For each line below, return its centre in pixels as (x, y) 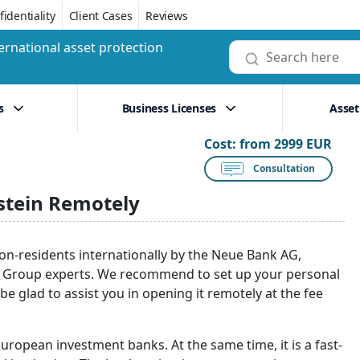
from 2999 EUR (286, 144)
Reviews (167, 15)
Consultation (284, 168)
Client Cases (100, 15)
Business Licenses (169, 108)
